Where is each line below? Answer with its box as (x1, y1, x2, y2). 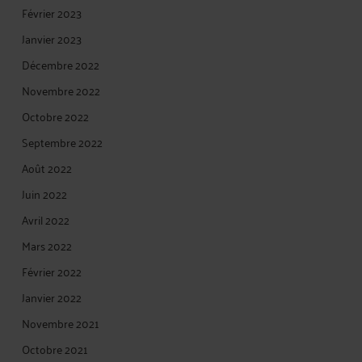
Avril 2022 (22, 209, 69, 229)
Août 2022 (22, 158, 72, 178)
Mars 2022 (22, 235, 72, 255)
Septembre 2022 (22, 132, 103, 152)
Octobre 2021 (22, 339, 88, 359)
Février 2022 (22, 261, 82, 281)
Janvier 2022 (22, 287, 82, 307)
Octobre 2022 (22, 106, 89, 126)
